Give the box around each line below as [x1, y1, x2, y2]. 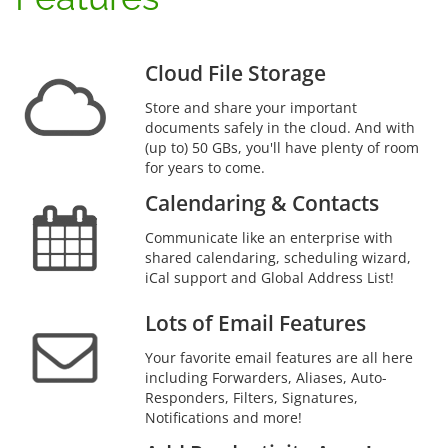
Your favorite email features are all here [145, 347, 413, 367]
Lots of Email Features [145, 308, 366, 337]
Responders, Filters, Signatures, [145, 387, 358, 407]
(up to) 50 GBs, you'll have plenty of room [145, 137, 419, 157]
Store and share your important [145, 97, 357, 117]
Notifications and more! [145, 407, 302, 427]
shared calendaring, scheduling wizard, [145, 247, 411, 267]
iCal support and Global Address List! [145, 267, 394, 287]
